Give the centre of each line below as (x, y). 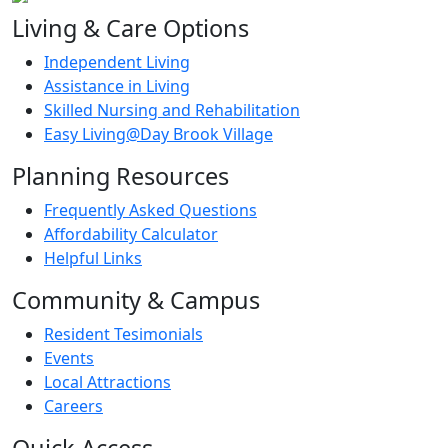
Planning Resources (120, 175)
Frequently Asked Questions (150, 209)
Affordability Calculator (131, 233)
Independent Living (117, 61)
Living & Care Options (130, 27)
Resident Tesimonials (123, 333)
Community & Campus (136, 299)
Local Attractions (107, 381)
